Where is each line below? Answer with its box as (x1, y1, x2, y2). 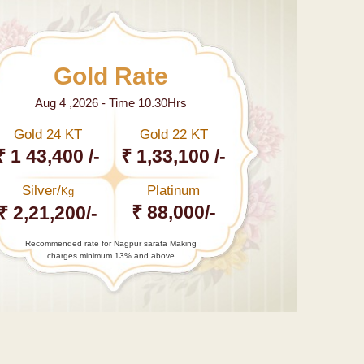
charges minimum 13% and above (46, 251, 175, 261)
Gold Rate (53, 63, 168, 90)
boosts (306, 345, 337, 356)
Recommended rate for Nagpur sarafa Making (24, 239, 197, 249)
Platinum (147, 183, 201, 199)
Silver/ (21, 183, 61, 199)
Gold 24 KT (13, 127, 82, 143)
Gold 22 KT (139, 127, 208, 143)
